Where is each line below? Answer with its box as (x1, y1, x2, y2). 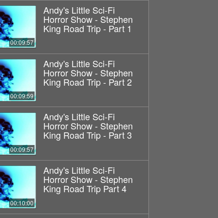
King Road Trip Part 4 (43, 182, 127, 195)
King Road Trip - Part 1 (43, 21, 132, 35)
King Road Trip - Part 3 (43, 128, 132, 142)
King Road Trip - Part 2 (43, 75, 132, 88)
